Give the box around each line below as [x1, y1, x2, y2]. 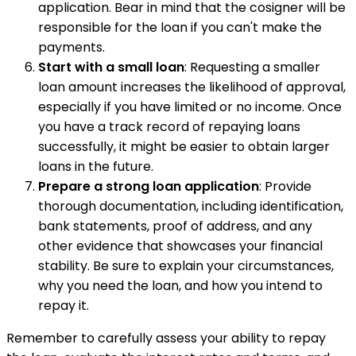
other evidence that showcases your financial [38, 236, 323, 255]
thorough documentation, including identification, [38, 196, 343, 215]
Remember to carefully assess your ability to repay [6, 328, 326, 347]
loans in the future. [38, 157, 153, 176]
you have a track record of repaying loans [38, 117, 300, 136]
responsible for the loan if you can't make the [38, 17, 322, 37]
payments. [38, 37, 105, 56]
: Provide [259, 176, 311, 195]
